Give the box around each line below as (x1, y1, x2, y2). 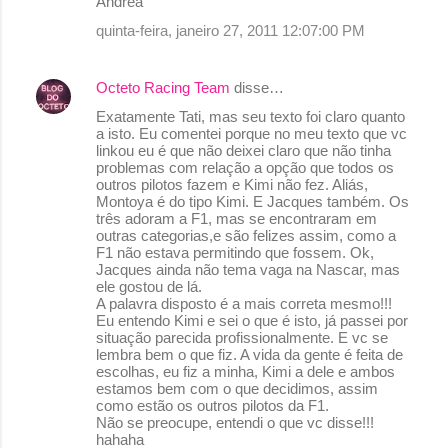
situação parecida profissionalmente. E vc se (96, 328, 388, 346)
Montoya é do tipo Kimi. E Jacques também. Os (96, 192, 409, 210)
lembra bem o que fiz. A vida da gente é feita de (96, 345, 403, 363)
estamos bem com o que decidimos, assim (96, 379, 378, 397)
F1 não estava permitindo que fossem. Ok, (96, 243, 374, 261)
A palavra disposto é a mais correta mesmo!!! (96, 294, 392, 312)
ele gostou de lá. (96, 277, 202, 295)
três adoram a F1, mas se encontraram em (96, 209, 377, 227)
